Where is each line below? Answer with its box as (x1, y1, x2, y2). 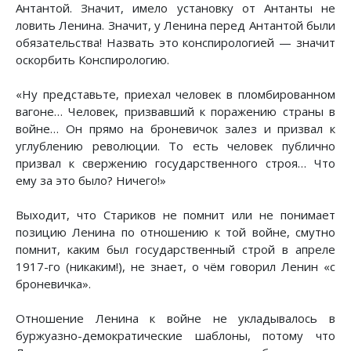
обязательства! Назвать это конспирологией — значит (16, 34, 335, 50)
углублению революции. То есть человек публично (16, 137, 335, 154)
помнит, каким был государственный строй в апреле (16, 241, 335, 257)
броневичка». (16, 275, 91, 291)
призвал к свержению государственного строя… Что (16, 154, 335, 171)
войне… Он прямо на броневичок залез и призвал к (16, 120, 335, 136)
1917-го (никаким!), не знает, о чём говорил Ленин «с (16, 258, 335, 274)
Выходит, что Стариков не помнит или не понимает (16, 206, 335, 223)
